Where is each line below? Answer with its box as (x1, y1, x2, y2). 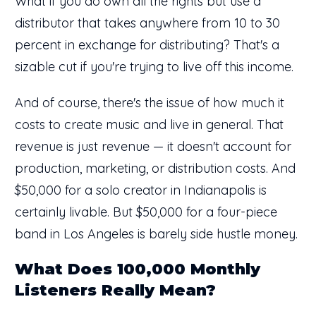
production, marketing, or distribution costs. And (15, 159, 296, 176)
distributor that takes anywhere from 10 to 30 (15, 14, 280, 31)
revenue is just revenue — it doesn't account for (15, 138, 291, 154)
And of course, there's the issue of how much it (15, 94, 284, 111)
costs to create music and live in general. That (15, 116, 284, 133)
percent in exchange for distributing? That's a (15, 36, 279, 53)
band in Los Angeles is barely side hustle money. (15, 225, 301, 242)
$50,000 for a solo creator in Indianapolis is (15, 181, 267, 198)
